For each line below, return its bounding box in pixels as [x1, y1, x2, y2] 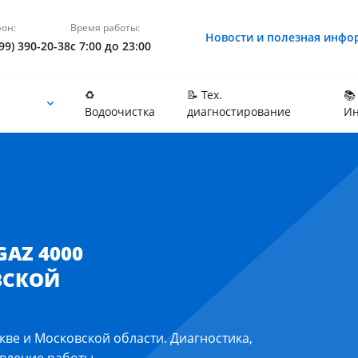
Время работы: [70, 21, 140, 34]
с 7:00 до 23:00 [70, 38, 151, 54]
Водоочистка [84, 104, 155, 119]
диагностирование [186, 104, 291, 119]
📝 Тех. [186, 87, 222, 102]
